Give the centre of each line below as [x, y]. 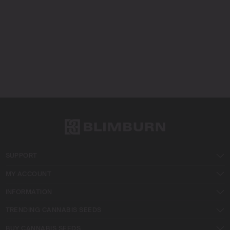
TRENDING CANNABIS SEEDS [53, 210]
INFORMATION [29, 192]
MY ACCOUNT [28, 174]
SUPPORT [21, 156]
